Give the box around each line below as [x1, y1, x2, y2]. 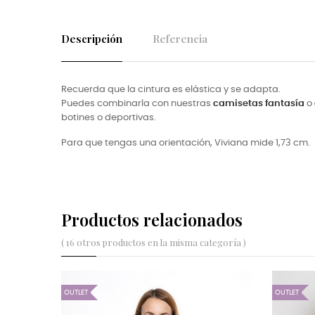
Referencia [153, 30, 207, 46]
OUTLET [103, 288, 128, 296]
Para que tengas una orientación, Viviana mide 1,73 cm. [61, 138, 310, 148]
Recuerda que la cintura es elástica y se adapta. [61, 84, 281, 94]
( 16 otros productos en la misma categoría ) [61, 236, 246, 248]
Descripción [61, 30, 122, 46]
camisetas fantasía [213, 98, 304, 108]
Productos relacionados [61, 207, 243, 231]
